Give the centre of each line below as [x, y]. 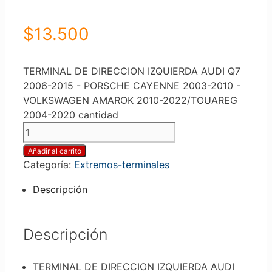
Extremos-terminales [122, 164]
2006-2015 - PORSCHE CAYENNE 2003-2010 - [132, 85]
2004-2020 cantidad [71, 114]
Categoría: [49, 164]
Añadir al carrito [55, 151]
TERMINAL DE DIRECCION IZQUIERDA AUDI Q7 [132, 71]
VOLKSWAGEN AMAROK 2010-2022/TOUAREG [130, 100]
